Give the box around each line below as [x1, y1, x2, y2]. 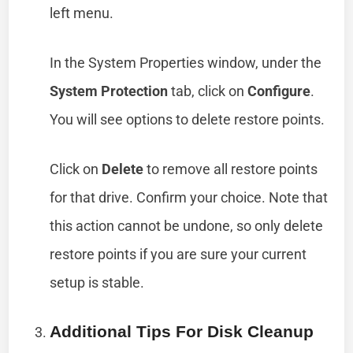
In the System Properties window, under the [50, 54, 322, 71]
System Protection [50, 82, 169, 99]
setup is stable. [50, 273, 145, 291]
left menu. [50, 4, 114, 21]
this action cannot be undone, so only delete [50, 217, 324, 234]
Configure [247, 82, 311, 99]
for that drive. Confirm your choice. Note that [50, 188, 329, 206]
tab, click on [168, 82, 248, 99]
